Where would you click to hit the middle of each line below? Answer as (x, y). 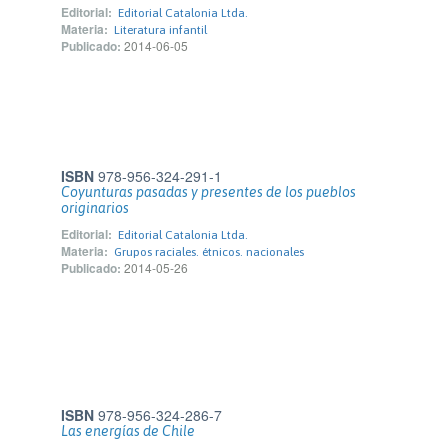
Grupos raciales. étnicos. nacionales (209, 252)
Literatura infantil (160, 30)
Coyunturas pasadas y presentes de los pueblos (208, 192)
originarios (95, 208)
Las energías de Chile (128, 431)
